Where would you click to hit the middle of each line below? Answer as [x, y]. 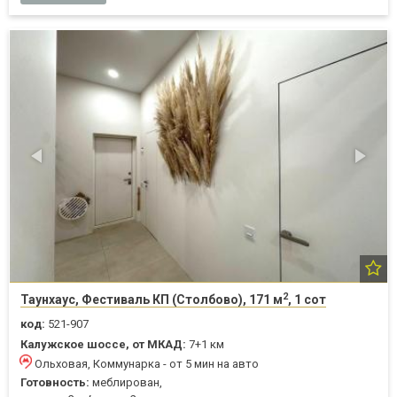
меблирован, [126, 382]
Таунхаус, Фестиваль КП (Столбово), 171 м [152, 299]
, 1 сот [307, 299]
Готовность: [55, 382]
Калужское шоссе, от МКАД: [103, 344]
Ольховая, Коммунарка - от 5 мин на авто [147, 363]
